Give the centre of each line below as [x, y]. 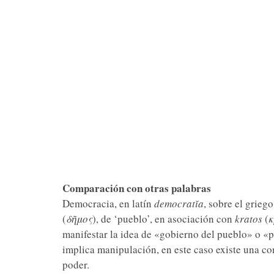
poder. [76, 265]
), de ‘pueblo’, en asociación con [163, 219]
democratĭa [179, 203]
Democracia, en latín [108, 203]
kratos [248, 219]
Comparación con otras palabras [136, 188]
